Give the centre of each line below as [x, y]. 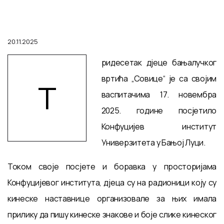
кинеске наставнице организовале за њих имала [112, 198]
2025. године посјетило [159, 110]
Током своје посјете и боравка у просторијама [112, 166]
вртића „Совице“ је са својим [159, 78]
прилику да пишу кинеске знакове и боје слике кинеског [112, 214]
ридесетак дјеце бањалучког [159, 62]
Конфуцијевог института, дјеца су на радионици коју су [112, 182]
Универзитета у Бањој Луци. [153, 142]
